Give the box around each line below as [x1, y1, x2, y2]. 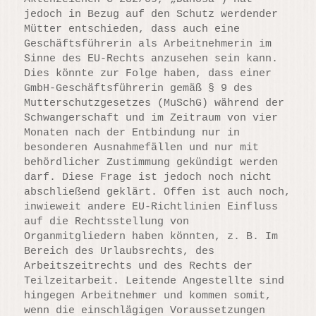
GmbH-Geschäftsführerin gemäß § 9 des [24, 83, 253, 95]
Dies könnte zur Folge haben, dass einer [24, 68, 272, 80]
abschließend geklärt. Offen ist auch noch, [24, 186, 291, 199]
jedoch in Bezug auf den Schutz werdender [24, 8, 279, 21]
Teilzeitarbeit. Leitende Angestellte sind [24, 275, 285, 288]
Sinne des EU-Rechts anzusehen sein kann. [24, 53, 279, 66]
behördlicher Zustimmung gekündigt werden [24, 157, 279, 169]
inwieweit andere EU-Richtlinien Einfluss [24, 201, 279, 214]
